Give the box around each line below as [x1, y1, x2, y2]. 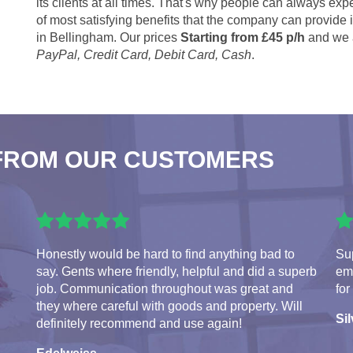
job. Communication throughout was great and [36, 281, 293, 295]
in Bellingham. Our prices [36, 30, 180, 44]
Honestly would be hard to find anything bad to [36, 247, 295, 261]
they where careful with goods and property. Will [36, 299, 303, 313]
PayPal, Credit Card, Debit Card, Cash [36, 47, 251, 61]
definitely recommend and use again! [36, 316, 242, 330]
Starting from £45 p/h [180, 30, 305, 44]
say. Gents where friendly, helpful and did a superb [36, 264, 317, 278]
